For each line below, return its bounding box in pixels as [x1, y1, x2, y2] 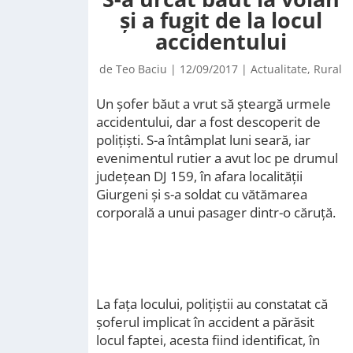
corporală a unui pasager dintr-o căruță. [96, 203, 336, 221]
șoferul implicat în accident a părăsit [96, 313, 314, 331]
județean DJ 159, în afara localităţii [96, 167, 303, 185]
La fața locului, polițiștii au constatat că [96, 295, 328, 313]
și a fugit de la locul [119, 6, 322, 35]
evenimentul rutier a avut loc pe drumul [96, 149, 338, 167]
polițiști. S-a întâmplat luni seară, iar [96, 131, 310, 149]
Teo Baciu [116, 61, 167, 76]
